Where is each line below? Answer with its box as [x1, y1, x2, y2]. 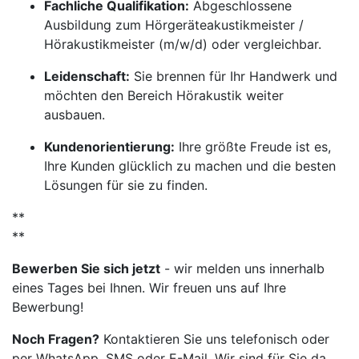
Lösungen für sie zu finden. [44, 177, 208, 193]
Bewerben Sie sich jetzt [12, 260, 160, 276]
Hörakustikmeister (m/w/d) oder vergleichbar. [44, 36, 321, 52]
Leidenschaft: [44, 68, 130, 84]
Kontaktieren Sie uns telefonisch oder [99, 331, 329, 347]
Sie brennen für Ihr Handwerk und [130, 68, 337, 84]
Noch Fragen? [12, 331, 99, 347]
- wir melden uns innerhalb [160, 260, 325, 276]
